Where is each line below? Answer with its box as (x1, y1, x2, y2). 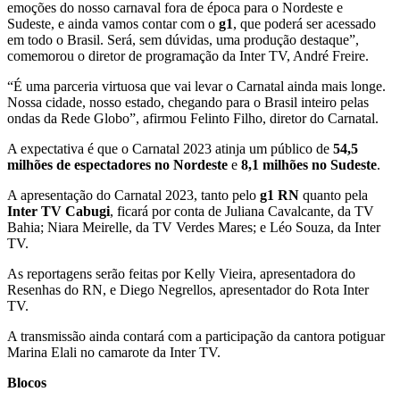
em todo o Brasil (7, 31, 100, 47)
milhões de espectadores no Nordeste (7, 156, 228, 172)
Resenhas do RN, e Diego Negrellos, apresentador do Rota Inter (7, 281, 369, 297)
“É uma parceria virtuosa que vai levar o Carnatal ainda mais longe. (7, 78, 386, 94)
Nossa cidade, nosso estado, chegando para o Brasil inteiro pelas (7, 94, 369, 110)
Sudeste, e (7, 15, 68, 31)
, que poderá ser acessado (233, 15, 376, 31)
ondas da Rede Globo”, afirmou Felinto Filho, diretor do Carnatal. (7, 110, 379, 126)
